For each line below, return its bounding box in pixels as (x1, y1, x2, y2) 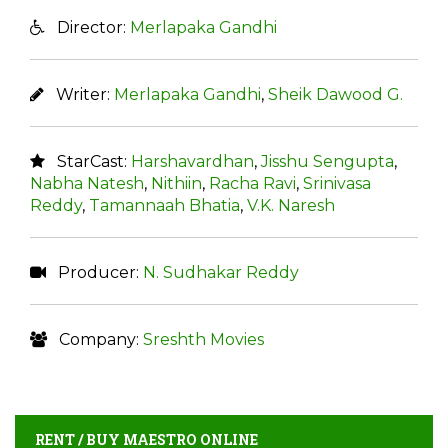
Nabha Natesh (30, 174, 144, 193)
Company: (47, 330, 143, 349)
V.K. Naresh (247, 196, 335, 215)
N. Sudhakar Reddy (143, 263, 299, 282)
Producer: (46, 263, 143, 282)
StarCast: (45, 152, 131, 171)
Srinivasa (303, 174, 371, 193)
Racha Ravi (209, 174, 296, 193)
